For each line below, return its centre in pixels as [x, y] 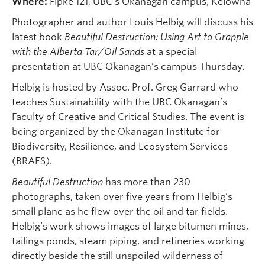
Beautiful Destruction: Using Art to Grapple [157, 37]
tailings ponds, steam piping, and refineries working [128, 241]
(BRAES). [32, 161]
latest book [38, 37]
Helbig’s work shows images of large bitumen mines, [130, 227]
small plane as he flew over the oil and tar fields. [120, 212]
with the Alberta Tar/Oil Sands [79, 52]
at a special [172, 52]
